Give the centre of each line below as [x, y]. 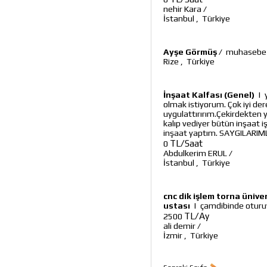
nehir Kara [182, 9]
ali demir [179, 226]
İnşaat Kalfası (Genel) [209, 95]
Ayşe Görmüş [190, 52]
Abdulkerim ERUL [195, 153]
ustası [177, 206]
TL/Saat [186, 143]
